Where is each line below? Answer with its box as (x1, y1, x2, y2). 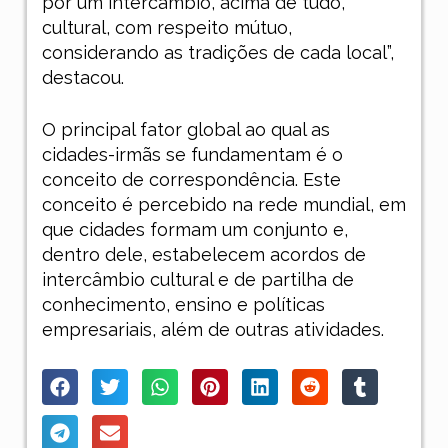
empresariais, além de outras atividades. (41, 318, 384, 340)
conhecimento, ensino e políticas (41, 293, 325, 315)
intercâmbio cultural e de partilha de (41, 268, 354, 290)
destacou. (41, 66, 124, 88)
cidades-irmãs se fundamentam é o (41, 143, 343, 165)
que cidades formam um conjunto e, (41, 218, 348, 240)
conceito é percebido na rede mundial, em (41, 193, 406, 215)
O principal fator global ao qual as (41, 118, 330, 140)
